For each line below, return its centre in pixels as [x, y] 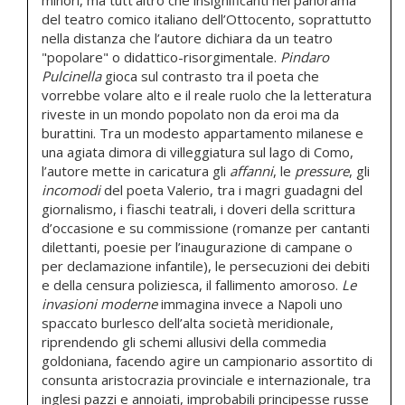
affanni [251, 171]
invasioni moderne [99, 304]
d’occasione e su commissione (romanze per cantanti [206, 228]
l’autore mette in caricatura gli [136, 171]
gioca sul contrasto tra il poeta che [210, 76]
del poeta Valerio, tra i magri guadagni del [231, 190]
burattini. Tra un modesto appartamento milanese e [202, 133]
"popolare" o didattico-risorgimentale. [161, 57]
